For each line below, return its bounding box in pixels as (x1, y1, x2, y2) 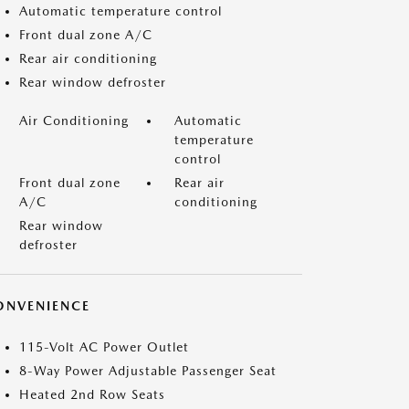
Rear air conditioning (19, 51, 157, 66)
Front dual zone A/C (19, 27, 152, 42)
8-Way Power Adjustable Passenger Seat (19, 363, 277, 378)
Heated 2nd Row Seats (19, 387, 165, 402)
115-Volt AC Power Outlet (19, 340, 189, 354)
